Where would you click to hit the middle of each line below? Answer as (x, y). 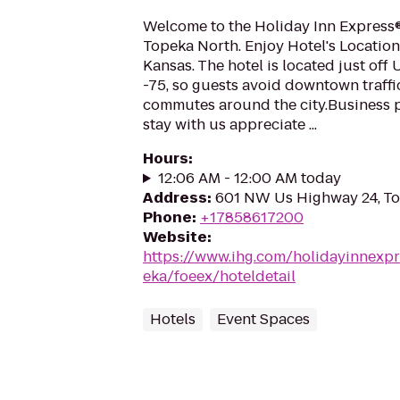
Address (175, 198)
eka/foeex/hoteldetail (219, 276)
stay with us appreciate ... (230, 125)
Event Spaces (263, 319)
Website (175, 237)
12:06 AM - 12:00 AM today (249, 178)
